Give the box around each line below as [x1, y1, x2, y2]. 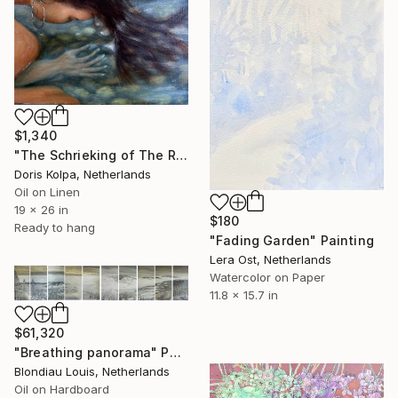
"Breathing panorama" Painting [169, 345, 181, 361]
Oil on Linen [14, 184, 80, 199]
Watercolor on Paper [210, 270, 325, 285]
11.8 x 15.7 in [210, 288, 278, 303]
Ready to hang [14, 219, 95, 235]
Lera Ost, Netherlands [210, 252, 331, 267]
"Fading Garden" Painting [210, 233, 374, 249]
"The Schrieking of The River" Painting [175, 147, 187, 163]
